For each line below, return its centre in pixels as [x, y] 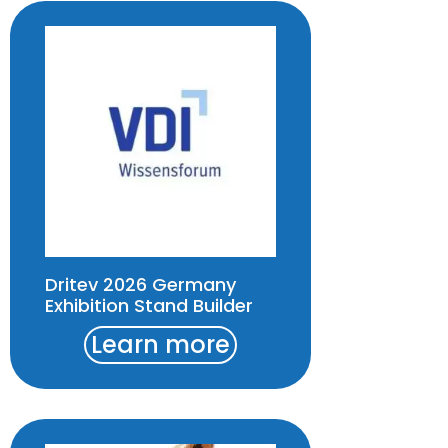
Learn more [161, 345]
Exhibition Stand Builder [149, 306]
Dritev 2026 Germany [140, 285]
